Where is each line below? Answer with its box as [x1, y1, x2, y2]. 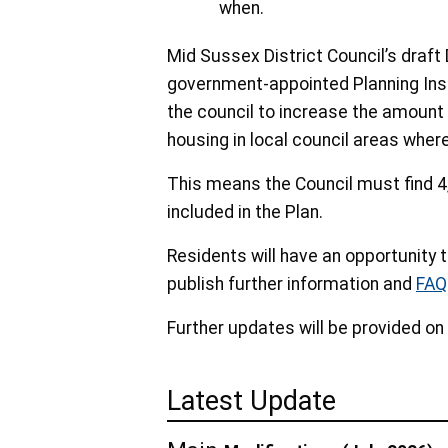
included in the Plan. [167, 202, 327, 223]
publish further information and [167, 274, 416, 295]
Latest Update [167, 385, 336, 418]
